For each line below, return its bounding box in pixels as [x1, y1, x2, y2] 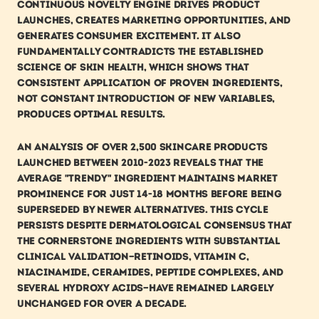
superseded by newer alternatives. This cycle [17, 204, 268, 216]
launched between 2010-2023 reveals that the [17, 157, 263, 169]
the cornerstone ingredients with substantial [17, 235, 281, 248]
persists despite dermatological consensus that [17, 219, 293, 232]
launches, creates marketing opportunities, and [17, 14, 291, 27]
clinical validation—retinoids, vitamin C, [17, 251, 249, 263]
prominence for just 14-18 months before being [17, 188, 282, 201]
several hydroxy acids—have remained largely [17, 282, 273, 295]
